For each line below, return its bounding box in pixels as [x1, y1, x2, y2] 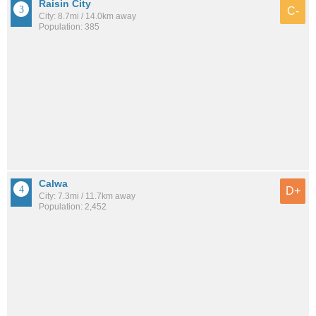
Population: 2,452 [39, 202, 107, 212]
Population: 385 [39, 22, 99, 32]
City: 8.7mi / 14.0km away [39, 11, 136, 22]
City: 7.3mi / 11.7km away [39, 191, 135, 201]
